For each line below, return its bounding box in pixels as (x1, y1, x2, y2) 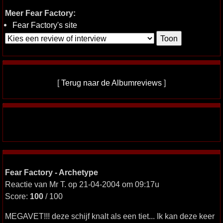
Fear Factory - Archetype (5, 168, 98, 177)
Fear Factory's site (12, 20, 77, 29)
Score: (5, 192, 30, 201)
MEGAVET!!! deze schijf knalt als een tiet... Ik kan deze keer (5, 212, 215, 221)
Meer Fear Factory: (5, 8, 76, 17)
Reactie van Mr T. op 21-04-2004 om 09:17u (5, 180, 159, 189)
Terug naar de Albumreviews (61, 78, 162, 87)
